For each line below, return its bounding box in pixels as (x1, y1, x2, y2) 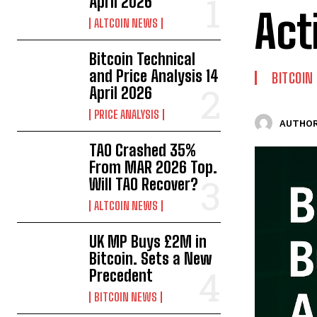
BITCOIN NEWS (94, 290, 158, 304)
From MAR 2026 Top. (89, 158, 218, 178)
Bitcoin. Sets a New (89, 249, 212, 269)
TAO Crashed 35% (89, 141, 197, 161)
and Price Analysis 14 (89, 67, 219, 86)
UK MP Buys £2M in (89, 232, 207, 252)
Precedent (89, 266, 154, 286)
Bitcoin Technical (89, 50, 196, 69)
